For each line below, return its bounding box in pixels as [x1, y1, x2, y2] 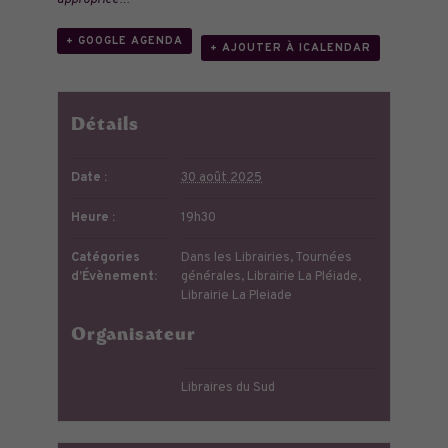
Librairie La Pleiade [181, 287, 293, 304]
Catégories [71, 249, 141, 266]
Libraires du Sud [181, 379, 276, 396]
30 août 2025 [181, 169, 263, 186]
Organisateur [71, 322, 197, 350]
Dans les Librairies [181, 249, 291, 266]
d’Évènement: [71, 268, 158, 285]
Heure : [71, 209, 116, 226]
